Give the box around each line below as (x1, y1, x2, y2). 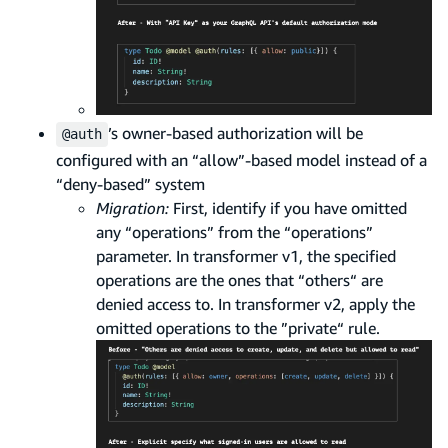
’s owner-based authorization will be (108, 122, 363, 143)
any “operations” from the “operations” (96, 221, 373, 242)
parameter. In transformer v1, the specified (96, 245, 396, 266)
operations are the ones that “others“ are (96, 269, 383, 290)
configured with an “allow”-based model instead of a (56, 149, 427, 170)
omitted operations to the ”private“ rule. (96, 317, 380, 338)
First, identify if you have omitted (169, 197, 407, 218)
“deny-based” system (56, 173, 205, 194)
